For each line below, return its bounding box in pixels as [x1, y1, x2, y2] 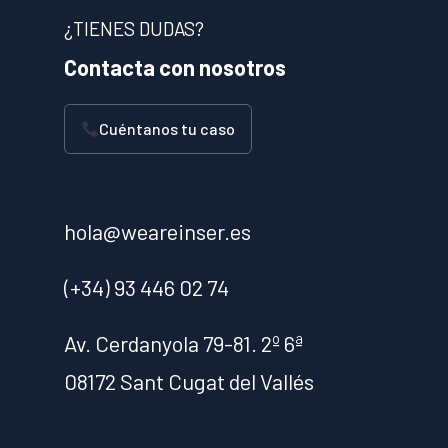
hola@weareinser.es [64, 217, 252, 244]
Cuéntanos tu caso [99, 118, 236, 138]
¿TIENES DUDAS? [64, 16, 205, 40]
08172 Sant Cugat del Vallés [64, 367, 315, 394]
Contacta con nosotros [64, 53, 287, 80]
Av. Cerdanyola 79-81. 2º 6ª [64, 329, 304, 356]
